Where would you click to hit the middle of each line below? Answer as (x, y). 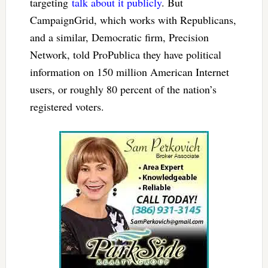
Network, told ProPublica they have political (125, 55)
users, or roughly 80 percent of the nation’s (123, 89)
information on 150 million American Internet (129, 72)
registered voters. (67, 107)
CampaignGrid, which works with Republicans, (133, 20)
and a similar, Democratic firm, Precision (119, 37)
